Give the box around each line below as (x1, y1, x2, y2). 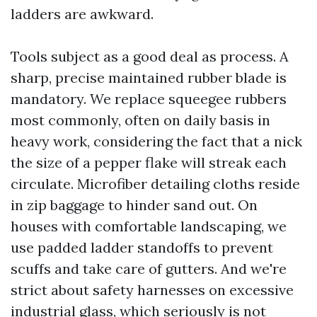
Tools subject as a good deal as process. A (11, 47, 289, 65)
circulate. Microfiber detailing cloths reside (11, 175, 300, 192)
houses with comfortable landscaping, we (11, 217, 287, 235)
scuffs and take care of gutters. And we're (11, 260, 287, 277)
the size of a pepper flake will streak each (11, 154, 287, 171)
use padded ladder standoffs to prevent (11, 238, 273, 256)
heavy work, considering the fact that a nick (11, 132, 302, 150)
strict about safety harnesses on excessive (11, 281, 294, 299)
